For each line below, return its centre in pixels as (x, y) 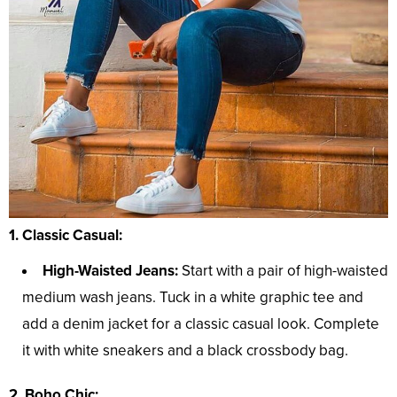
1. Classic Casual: (66, 236)
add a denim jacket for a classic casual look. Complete (201, 324)
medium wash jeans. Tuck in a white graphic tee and (193, 298)
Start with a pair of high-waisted (283, 271)
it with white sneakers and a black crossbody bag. (185, 351)
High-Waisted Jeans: (110, 271)
